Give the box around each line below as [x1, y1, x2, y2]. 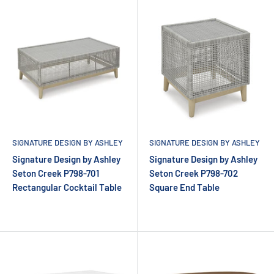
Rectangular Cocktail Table [12, 181, 122, 193]
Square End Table [149, 181, 220, 193]
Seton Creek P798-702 [149, 167, 238, 179]
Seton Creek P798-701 [12, 167, 99, 179]
